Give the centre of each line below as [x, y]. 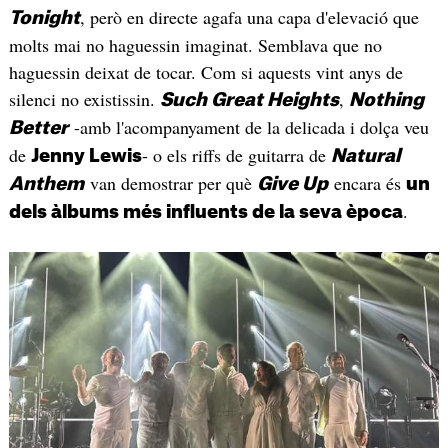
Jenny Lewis [86, 155]
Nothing [386, 99]
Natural [365, 155]
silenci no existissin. [84, 98]
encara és [366, 182]
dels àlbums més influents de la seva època [205, 211]
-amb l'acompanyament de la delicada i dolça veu [248, 126]
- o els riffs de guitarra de [236, 154]
